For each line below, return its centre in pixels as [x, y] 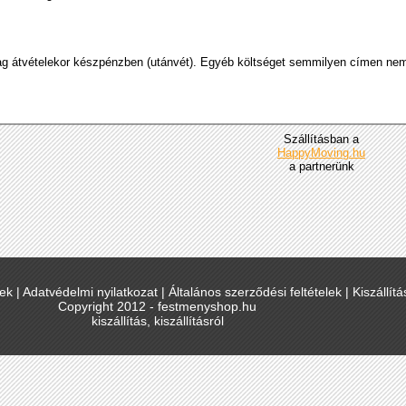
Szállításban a [321, 139]
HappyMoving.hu [321, 153]
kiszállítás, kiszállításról [157, 321]
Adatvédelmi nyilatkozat [90, 292]
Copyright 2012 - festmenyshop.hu [157, 306]
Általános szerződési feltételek [255, 292]
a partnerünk [321, 166]
